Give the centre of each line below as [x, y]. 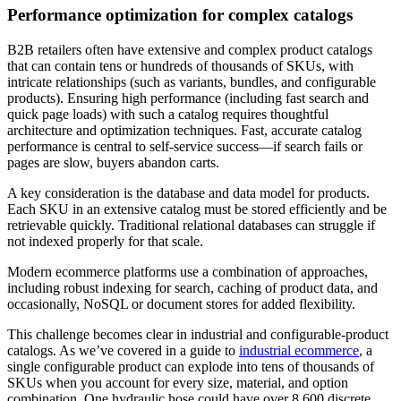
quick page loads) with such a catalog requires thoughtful [168, 114]
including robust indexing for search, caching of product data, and [192, 287]
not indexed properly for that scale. [107, 241]
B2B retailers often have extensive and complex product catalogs [190, 49]
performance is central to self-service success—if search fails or [185, 146]
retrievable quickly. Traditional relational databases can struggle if [191, 225]
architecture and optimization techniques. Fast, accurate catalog [184, 130]
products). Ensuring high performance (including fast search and [188, 98]
